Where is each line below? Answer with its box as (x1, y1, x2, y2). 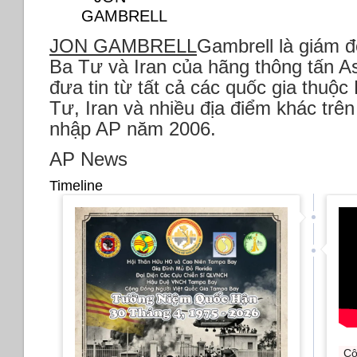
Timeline (49, 177, 103, 194)
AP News (49, 147, 127, 170)
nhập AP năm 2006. (49, 118, 216, 140)
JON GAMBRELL (49, 35, 197, 57)
